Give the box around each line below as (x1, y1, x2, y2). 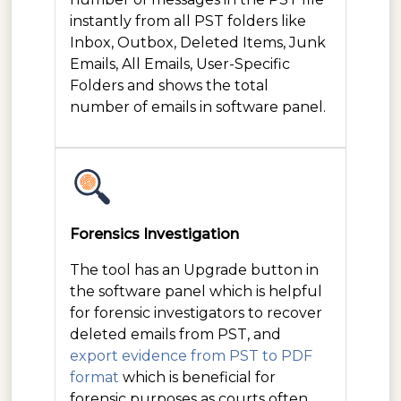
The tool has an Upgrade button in (70, 260, 319, 278)
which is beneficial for (119, 368, 276, 386)
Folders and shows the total (70, 76, 269, 94)
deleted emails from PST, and (70, 325, 281, 343)
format (70, 368, 119, 386)
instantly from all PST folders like (70, 12, 306, 30)
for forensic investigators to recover (70, 303, 322, 321)
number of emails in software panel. (70, 98, 326, 115)
